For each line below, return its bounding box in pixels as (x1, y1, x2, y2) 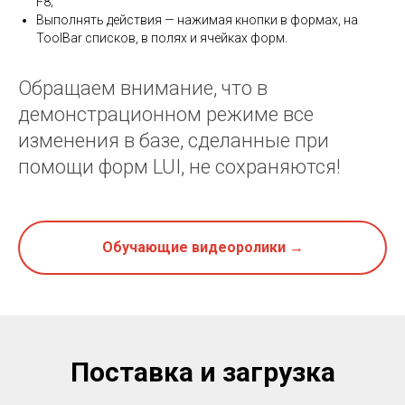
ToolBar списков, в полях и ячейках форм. (36, 31, 287, 46)
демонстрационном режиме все (18, 103, 314, 127)
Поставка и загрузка (70, 355, 335, 388)
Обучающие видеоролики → (101, 239, 304, 257)
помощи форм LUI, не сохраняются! (18, 155, 341, 179)
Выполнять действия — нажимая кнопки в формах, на (36, 13, 358, 28)
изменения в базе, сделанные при (18, 129, 329, 153)
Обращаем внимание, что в (18, 77, 268, 100)
